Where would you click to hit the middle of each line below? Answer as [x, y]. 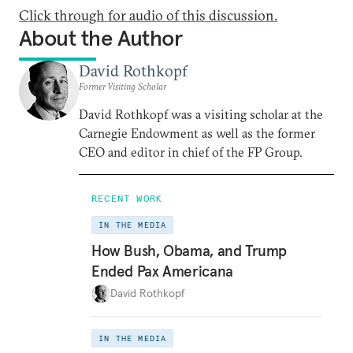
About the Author [101, 38]
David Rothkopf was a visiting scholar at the [201, 114]
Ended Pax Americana [162, 271]
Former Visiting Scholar [123, 86]
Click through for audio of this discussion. [148, 15]
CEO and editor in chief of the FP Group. [191, 152]
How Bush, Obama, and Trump [190, 250]
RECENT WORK [127, 198]
